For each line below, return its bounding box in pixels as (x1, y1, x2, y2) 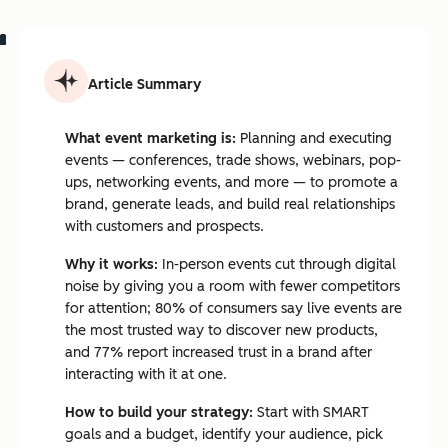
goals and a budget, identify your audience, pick (65, 426, 383, 443)
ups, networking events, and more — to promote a (65, 174, 398, 191)
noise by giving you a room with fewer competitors (65, 278, 400, 295)
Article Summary (88, 76, 201, 93)
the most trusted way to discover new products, (65, 322, 378, 339)
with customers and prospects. (65, 218, 264, 235)
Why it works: (65, 256, 158, 273)
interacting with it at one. (65, 366, 227, 383)
